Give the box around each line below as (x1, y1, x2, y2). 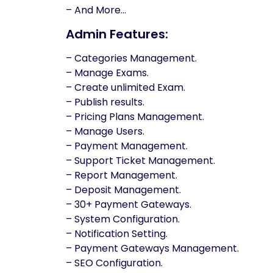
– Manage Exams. (66, 66, 149, 80)
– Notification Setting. (66, 227, 168, 241)
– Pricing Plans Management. (66, 110, 204, 124)
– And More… (66, 3, 126, 17)
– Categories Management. (66, 51, 197, 65)
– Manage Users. (66, 124, 144, 138)
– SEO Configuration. (66, 256, 163, 270)
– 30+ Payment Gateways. (66, 197, 191, 211)
